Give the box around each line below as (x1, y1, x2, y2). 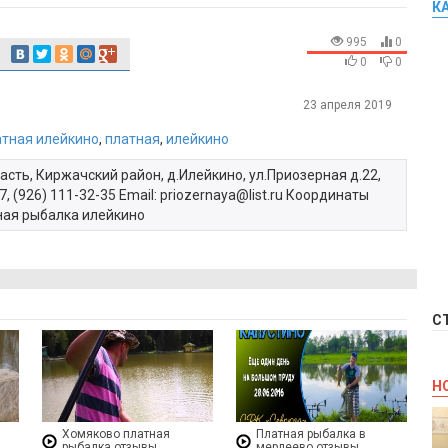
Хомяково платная (62, 426, 171, 441)
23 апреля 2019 (303, 98, 393, 112)
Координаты (283, 187, 369, 203)
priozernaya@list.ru (160, 187, 283, 203)
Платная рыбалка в (256, 426, 367, 441)
